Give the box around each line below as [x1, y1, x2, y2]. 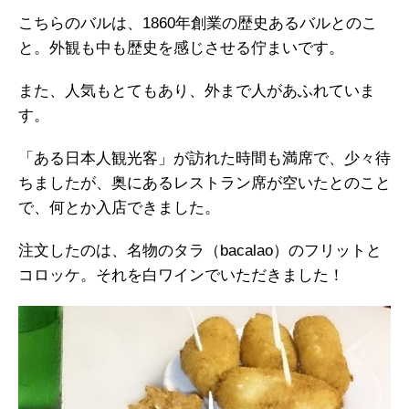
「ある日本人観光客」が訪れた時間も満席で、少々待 [18, 149, 391, 167]
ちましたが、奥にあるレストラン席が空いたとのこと [18, 173, 391, 192]
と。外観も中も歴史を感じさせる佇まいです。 [18, 38, 344, 57]
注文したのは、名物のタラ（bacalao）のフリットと [18, 241, 382, 259]
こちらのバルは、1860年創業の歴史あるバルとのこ [18, 14, 377, 32]
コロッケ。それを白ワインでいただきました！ [18, 266, 344, 284]
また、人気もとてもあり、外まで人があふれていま [18, 81, 375, 100]
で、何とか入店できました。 [18, 198, 220, 216]
